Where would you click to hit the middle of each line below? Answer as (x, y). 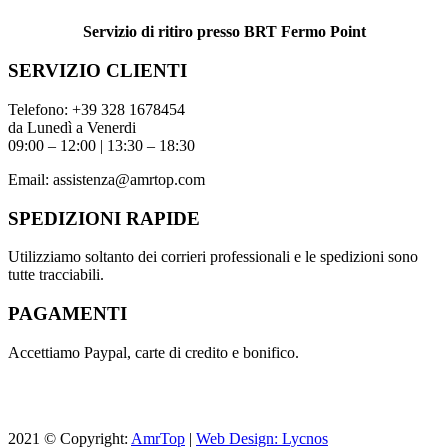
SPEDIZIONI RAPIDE (104, 218)
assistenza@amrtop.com (129, 179)
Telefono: (40, 109)
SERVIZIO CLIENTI (97, 71)
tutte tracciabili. (56, 275)
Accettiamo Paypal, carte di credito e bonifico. (153, 352)
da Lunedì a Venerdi (72, 127)
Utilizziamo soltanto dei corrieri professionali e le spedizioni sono (213, 257)
